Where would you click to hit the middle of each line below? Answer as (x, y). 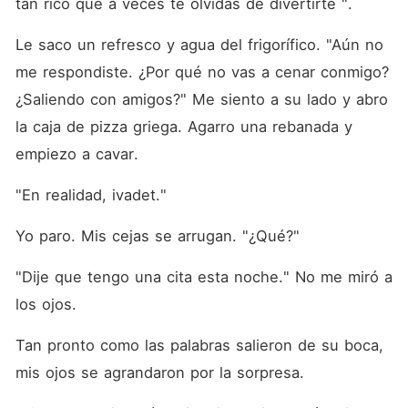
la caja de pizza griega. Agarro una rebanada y (184, 127)
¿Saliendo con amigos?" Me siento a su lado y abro (201, 99)
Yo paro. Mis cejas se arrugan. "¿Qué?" (157, 236)
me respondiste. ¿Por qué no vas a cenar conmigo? (202, 72)
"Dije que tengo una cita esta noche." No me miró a (204, 277)
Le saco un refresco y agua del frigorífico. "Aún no (199, 45)
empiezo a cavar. (79, 154)
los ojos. (48, 304)
